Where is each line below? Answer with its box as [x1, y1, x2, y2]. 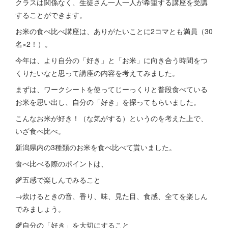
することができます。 [15, 10, 87, 20]
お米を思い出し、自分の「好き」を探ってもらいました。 [15, 97, 201, 107]
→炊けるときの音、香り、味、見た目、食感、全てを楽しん [15, 191, 208, 201]
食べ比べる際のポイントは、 [15, 158, 108, 168]
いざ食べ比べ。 [15, 126, 65, 136]
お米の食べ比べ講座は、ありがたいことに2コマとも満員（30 [15, 26, 213, 36]
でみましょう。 [15, 204, 65, 214]
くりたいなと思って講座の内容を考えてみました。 [15, 68, 179, 78]
